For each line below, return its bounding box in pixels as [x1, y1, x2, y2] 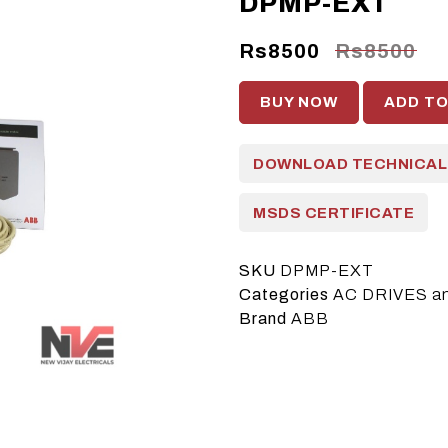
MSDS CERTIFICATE [253, 205, 414, 222]
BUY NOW [260, 94, 338, 111]
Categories [239, 286, 329, 304]
